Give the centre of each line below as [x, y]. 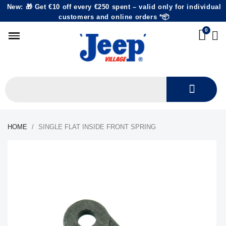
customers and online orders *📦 [114, 17]
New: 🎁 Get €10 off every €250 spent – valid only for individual [114, 7]
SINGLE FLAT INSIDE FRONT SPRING [97, 127]
